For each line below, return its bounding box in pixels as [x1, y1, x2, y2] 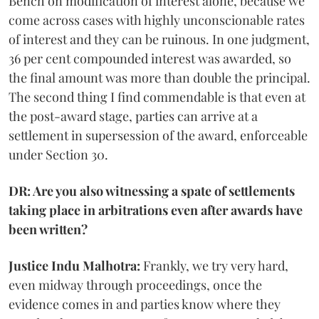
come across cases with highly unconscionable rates [9, 11, 305, 28]
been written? [9, 220, 88, 238]
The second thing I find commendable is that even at [9, 88, 305, 105]
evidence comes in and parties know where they [9, 295, 281, 313]
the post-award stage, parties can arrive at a [9, 107, 258, 125]
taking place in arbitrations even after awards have [9, 201, 303, 219]
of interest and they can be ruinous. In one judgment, [9, 30, 310, 48]
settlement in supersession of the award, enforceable [9, 126, 308, 144]
